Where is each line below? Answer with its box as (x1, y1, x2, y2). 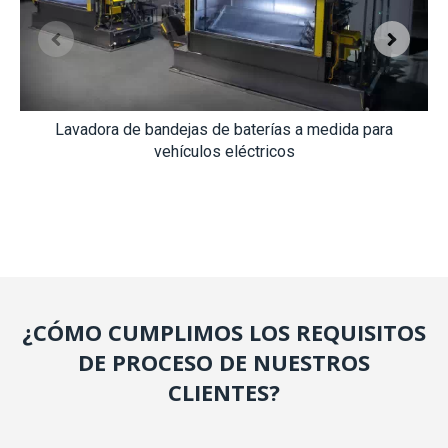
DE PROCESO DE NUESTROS (78, 346, 370, 377)
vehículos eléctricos (153, 141, 295, 161)
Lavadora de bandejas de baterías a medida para (55, 119, 393, 139)
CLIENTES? (168, 376, 280, 407)
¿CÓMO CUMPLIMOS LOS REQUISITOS (22, 316, 426, 347)
